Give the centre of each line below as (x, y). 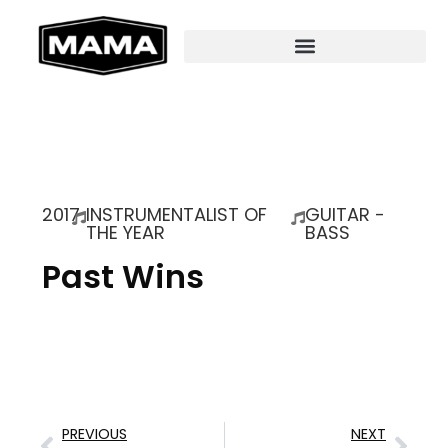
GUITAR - (345, 214)
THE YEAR (125, 232)
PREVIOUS (94, 434)
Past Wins (123, 276)
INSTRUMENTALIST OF (176, 214)
